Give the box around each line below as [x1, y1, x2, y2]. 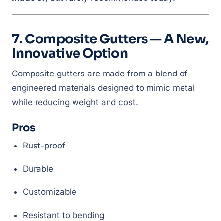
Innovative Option [12, 45, 128, 62]
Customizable [23, 187, 76, 197]
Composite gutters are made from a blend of [12, 69, 187, 78]
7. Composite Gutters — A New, [12, 31, 209, 47]
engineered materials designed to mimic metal [12, 83, 195, 93]
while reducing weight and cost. [12, 97, 138, 107]
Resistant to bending [23, 210, 104, 220]
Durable [23, 164, 53, 174]
